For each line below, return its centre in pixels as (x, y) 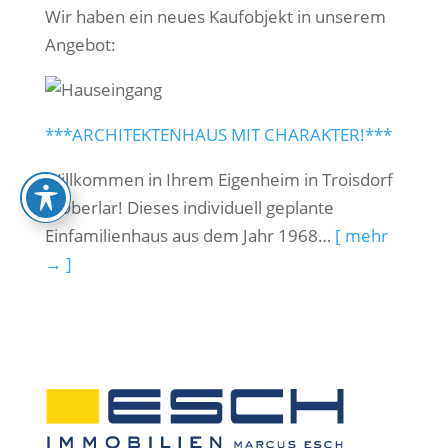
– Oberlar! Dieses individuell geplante (189, 207)
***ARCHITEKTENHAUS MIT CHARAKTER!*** (218, 134)
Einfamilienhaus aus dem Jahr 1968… (189, 235)
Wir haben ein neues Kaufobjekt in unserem (215, 16)
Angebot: (80, 44)
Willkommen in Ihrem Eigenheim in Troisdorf (218, 179)
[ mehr (361, 235)
